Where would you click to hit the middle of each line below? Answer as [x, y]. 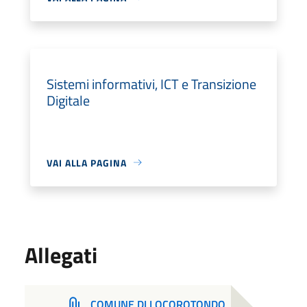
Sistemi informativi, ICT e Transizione [151, 84]
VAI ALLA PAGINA [87, 162]
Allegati [61, 255]
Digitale [68, 100]
